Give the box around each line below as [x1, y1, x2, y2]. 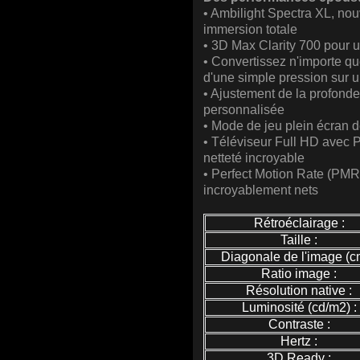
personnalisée [203, 102, 284, 117]
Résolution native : [246, 284, 352, 298]
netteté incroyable [203, 150, 305, 166]
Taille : [280, 233, 317, 247]
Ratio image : [261, 267, 337, 281]
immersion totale [203, 22, 297, 37]
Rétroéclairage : [253, 216, 345, 231]
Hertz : [280, 334, 317, 349]
